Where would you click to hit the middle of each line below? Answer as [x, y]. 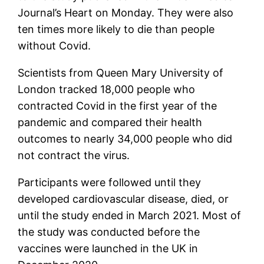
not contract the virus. [74, 155]
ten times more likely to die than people [116, 29]
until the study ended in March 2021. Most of [130, 215]
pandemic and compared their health [110, 122]
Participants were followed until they [110, 182]
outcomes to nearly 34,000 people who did [125, 138]
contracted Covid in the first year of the [118, 105]
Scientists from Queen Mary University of [121, 72]
